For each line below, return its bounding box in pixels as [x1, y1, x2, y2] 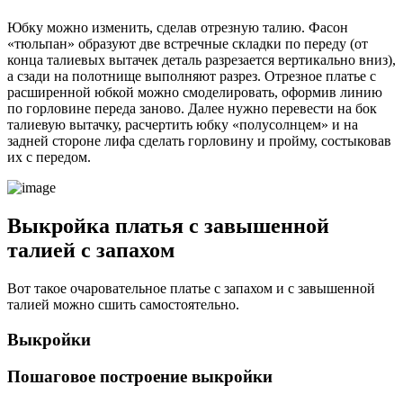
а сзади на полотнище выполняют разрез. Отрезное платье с [7, 68, 376, 85]
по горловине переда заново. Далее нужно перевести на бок [7, 101, 377, 117]
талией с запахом [7, 238, 175, 263]
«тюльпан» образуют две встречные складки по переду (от [7, 36, 368, 52]
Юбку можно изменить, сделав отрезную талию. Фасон [7, 20, 348, 36]
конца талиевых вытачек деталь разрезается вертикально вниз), [7, 52, 396, 68]
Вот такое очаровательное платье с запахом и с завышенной [7, 281, 375, 297]
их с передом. [7, 149, 91, 166]
